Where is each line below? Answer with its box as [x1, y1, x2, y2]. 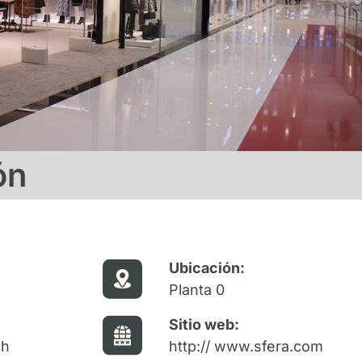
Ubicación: [168, 259, 245, 276]
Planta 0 [168, 281, 225, 298]
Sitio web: [168, 316, 239, 333]
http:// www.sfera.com [168, 338, 323, 355]
